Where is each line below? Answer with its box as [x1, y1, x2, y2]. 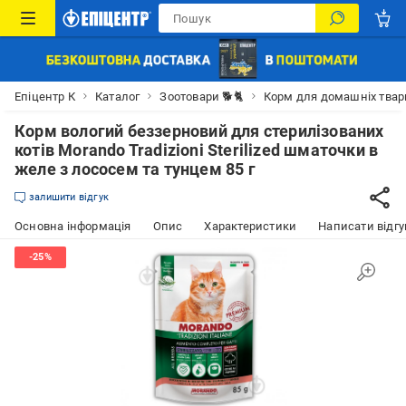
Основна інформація [14, 219, 131, 233]
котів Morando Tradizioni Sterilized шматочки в [14, 140, 379, 159]
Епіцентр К [14, 89, 75, 103]
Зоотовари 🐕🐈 [159, 89, 244, 103]
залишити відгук [29, 191, 109, 203]
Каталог [95, 89, 140, 103]
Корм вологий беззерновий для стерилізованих [14, 121, 384, 140]
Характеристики [204, 219, 297, 233]
